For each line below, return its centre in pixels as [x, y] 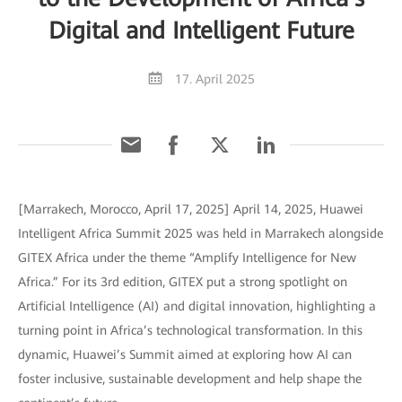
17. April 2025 [214, 79]
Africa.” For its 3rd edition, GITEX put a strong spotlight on [183, 281]
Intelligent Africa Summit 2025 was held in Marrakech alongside [201, 233]
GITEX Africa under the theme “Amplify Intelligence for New [187, 257]
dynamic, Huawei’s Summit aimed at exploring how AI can [185, 354]
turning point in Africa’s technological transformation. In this [190, 330]
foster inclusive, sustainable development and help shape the [190, 378]
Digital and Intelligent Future [201, 30]
